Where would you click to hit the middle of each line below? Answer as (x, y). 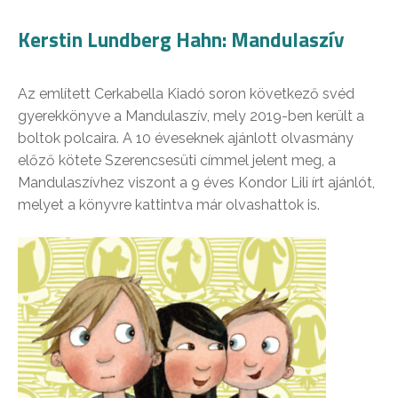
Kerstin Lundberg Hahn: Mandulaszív (181, 39)
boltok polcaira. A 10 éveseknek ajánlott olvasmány (186, 138)
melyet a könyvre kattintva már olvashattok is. (169, 204)
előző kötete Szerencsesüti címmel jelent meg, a (177, 160)
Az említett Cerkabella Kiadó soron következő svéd (186, 93)
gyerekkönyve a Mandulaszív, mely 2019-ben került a (191, 115)
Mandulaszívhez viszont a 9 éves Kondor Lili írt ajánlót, (196, 182)
